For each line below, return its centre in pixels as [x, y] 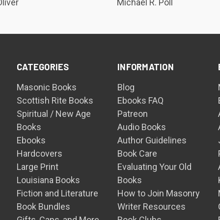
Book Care [137, 153]
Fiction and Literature [58, 193]
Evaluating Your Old [155, 167]
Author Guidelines [152, 140]
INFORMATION [146, 67]
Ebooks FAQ [141, 100]
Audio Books [142, 127]
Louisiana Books [49, 180]
